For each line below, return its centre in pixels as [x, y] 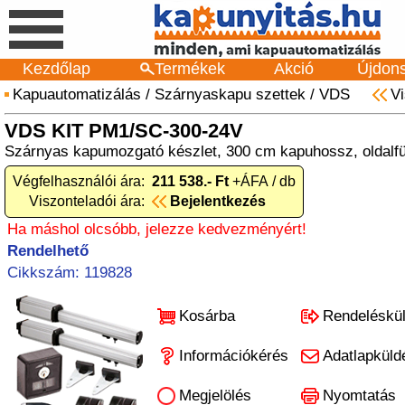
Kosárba [207, 316]
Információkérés [234, 356]
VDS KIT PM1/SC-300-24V [124, 131]
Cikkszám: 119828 [70, 273]
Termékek [189, 69]
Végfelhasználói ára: [79, 181]
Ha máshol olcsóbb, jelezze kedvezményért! [157, 229]
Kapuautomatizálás [77, 94]
